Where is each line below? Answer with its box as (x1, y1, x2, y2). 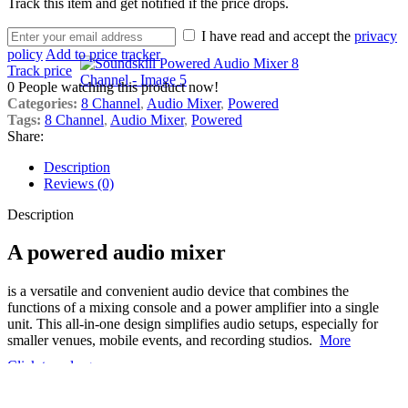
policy (7, 46, 43, 62)
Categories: (7, 95, 77, 111)
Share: (7, 127, 44, 144)
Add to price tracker (46, 46, 160, 62)
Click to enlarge (7, 358, 98, 373)
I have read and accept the (201, 27, 354, 44)
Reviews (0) (44, 175, 114, 191)
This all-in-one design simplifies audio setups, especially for (36, 316, 378, 332)
